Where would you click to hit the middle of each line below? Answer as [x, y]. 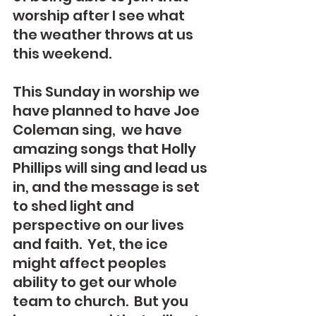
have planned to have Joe [108, 111]
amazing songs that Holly [106, 149]
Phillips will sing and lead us [111, 168]
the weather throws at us [104, 35]
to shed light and [75, 206]
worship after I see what [100, 16]
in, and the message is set [108, 187]
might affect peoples [91, 263]
